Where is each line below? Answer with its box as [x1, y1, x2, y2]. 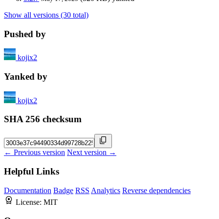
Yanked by [4, 71, 47, 82]
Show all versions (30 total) [4, 10, 88, 19]
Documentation [4, 186, 51, 195]
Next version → [67, 148, 116, 157]
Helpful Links [4, 166, 59, 176]
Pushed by [4, 28, 46, 39]
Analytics [91, 186, 120, 195]
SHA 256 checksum [4, 114, 82, 125]
